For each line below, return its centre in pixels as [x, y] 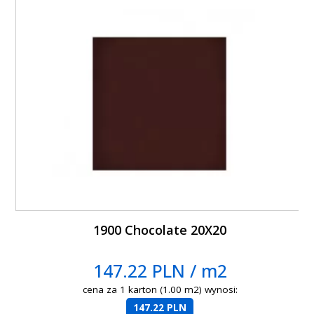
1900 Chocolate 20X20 [160, 230]
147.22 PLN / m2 [160, 271]
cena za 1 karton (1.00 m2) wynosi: [160, 290]
